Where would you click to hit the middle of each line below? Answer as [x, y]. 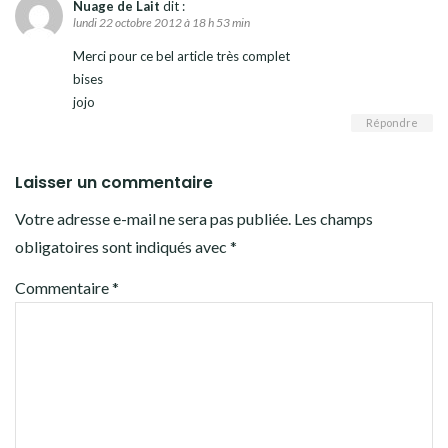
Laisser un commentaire [114, 182]
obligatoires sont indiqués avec [122, 246]
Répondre [392, 122]
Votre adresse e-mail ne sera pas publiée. [153, 218]
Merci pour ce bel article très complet [181, 55]
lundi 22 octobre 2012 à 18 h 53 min [161, 22]
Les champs [333, 218]
